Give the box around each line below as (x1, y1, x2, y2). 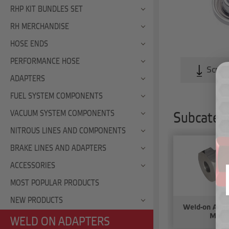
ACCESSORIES (10, 162, 55, 170)
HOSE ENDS (10, 40, 48, 48)
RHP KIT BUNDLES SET (10, 5, 83, 13)
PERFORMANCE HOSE (10, 57, 80, 65)
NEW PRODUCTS (10, 196, 63, 204)
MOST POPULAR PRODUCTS (10, 179, 99, 187)
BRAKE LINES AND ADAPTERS (10, 144, 106, 152)
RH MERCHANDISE (10, 22, 69, 31)
